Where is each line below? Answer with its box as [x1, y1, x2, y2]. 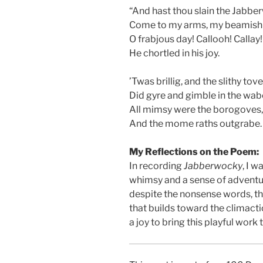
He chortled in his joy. [129, 47, 220, 59]
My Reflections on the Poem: [129, 146, 259, 157]
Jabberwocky [184, 160, 242, 171]
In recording [129, 160, 184, 171]
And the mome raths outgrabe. [129, 117, 262, 129]
